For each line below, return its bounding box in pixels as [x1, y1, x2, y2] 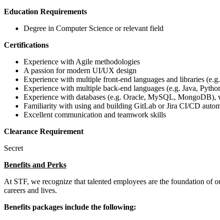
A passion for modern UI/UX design [24, 66, 137, 75]
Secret [4, 143, 23, 152]
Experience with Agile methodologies [24, 57, 140, 66]
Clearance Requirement [4, 127, 83, 136]
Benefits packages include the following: [4, 202, 136, 211]
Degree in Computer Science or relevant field [24, 24, 164, 32]
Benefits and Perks [4, 160, 66, 169]
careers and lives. [4, 186, 61, 194]
